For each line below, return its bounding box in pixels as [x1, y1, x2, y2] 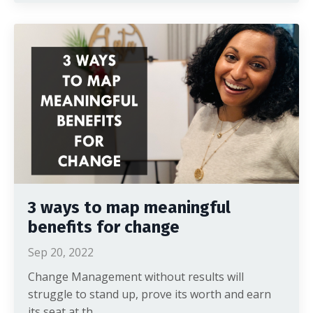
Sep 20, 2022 [28, 245, 94, 260]
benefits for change [28, 217, 180, 237]
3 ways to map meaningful [28, 198, 231, 217]
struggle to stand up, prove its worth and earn [28, 286, 271, 302]
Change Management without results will [28, 269, 244, 284]
